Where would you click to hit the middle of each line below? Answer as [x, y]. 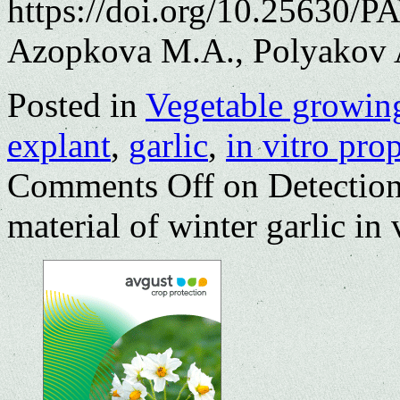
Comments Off [111, 185]
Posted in [72, 104]
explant [59, 145]
